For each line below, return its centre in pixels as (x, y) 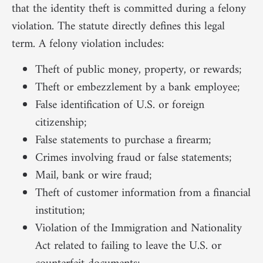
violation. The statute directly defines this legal (118, 26)
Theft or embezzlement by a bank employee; (138, 88)
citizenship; (61, 123)
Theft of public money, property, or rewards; (139, 70)
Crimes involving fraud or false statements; (134, 159)
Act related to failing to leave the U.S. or (128, 247)
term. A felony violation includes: (88, 44)
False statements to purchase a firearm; (123, 141)
